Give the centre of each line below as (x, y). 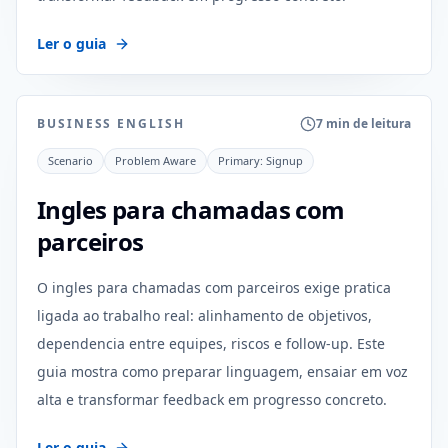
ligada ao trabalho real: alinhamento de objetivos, (204, 315)
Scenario (70, 160)
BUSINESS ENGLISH (111, 123)
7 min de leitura (363, 123)
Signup (284, 160)
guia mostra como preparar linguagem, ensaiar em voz (222, 371)
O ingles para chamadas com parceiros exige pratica (214, 287)
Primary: (242, 160)
